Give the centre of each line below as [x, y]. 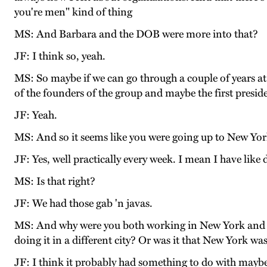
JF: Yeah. [36, 115]
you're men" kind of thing [73, 12]
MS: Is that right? [55, 181]
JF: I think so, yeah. [60, 56]
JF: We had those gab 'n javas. [83, 204]
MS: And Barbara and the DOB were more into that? [136, 34]
